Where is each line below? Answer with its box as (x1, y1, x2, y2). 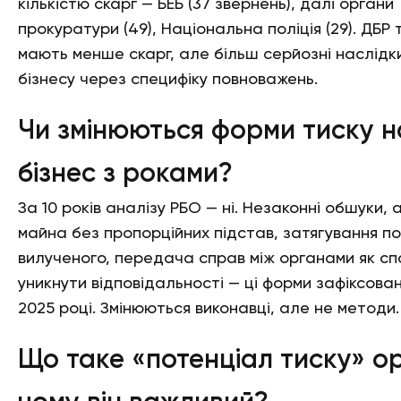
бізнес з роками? (18, 161, 233, 188)
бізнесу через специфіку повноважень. (18, 72, 318, 88)
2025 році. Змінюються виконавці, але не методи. (18, 301, 399, 317)
